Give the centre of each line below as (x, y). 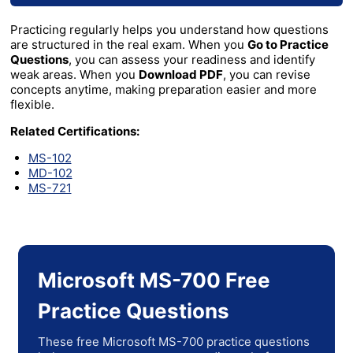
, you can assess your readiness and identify (192, 60)
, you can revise (267, 75)
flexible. (32, 105)
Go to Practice (288, 45)
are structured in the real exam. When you (129, 45)
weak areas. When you (74, 75)
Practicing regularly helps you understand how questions (169, 30)
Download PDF (181, 75)
